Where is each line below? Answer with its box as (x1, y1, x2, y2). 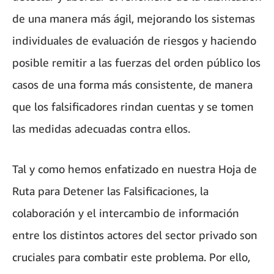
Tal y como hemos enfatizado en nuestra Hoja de (12, 161, 257, 176)
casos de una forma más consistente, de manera (12, 77, 253, 91)
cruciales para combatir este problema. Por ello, (12, 250, 250, 264)
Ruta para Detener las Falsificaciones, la (12, 183, 209, 198)
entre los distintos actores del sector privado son (12, 228, 257, 242)
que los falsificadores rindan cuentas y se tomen (12, 99, 254, 113)
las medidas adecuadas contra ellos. (12, 121, 190, 135)
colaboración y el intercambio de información (12, 206, 239, 220)
